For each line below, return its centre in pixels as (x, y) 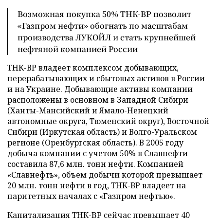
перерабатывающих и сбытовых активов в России (106, 78)
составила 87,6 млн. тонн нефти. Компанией (95, 164)
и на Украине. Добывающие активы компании (100, 89)
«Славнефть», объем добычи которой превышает (105, 175)
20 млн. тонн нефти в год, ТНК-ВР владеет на (97, 185)
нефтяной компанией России (78, 49)
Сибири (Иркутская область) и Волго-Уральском (102, 132)
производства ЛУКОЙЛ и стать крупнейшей (107, 37)
